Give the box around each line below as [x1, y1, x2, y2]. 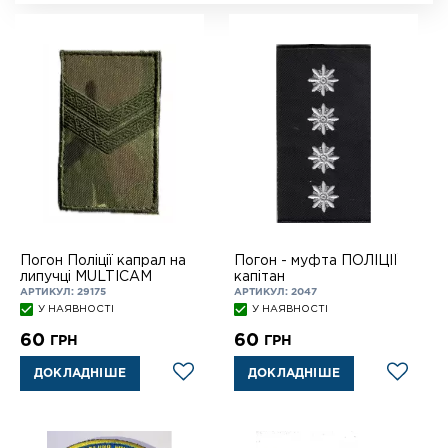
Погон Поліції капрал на [20, 255, 186, 268]
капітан [234, 271, 285, 284]
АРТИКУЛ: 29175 [20, 288, 106, 298]
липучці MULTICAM [20, 271, 152, 284]
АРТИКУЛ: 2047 [234, 288, 317, 298]
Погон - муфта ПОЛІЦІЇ [234, 255, 398, 268]
